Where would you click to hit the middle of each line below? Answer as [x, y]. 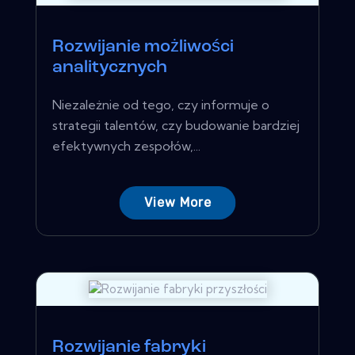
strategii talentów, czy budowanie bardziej [176, 125]
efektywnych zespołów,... [126, 145]
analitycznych [110, 67]
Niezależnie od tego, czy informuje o [161, 104]
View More [177, 202]
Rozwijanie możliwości [143, 47]
